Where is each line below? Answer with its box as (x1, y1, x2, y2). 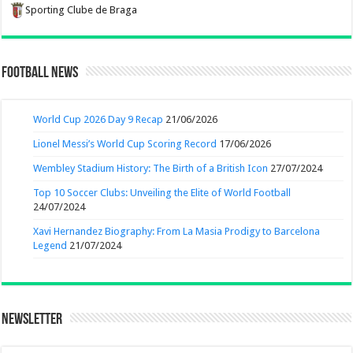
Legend (33, 239, 68, 251)
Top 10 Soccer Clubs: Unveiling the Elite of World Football (33, 186, 292, 199)
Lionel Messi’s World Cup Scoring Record (33, 137, 217, 150)
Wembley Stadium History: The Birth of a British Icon (33, 162, 269, 174)
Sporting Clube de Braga (25, 3, 138, 16)
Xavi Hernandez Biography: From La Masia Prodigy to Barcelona (33, 225, 321, 237)
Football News (2, 65, 79, 81)
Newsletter (2, 311, 63, 328)
